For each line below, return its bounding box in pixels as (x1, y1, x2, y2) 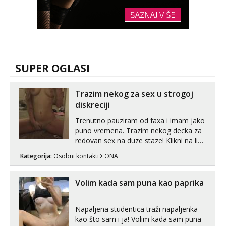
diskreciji (75, 99, 110, 110)
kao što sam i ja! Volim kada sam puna (75, 214, 201, 224)
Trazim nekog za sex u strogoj (75, 88, 193, 99)
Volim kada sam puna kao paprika (75, 177, 204, 188)
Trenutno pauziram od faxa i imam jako (75, 116, 205, 125)
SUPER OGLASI (15, 61, 90, 75)
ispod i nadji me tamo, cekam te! (75, 146, 182, 155)
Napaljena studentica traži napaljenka (75, 204, 198, 214)
